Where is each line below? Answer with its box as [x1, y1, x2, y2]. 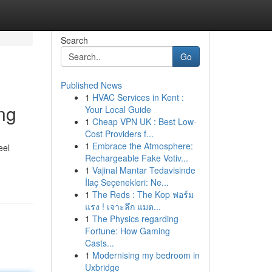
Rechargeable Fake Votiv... [84, 152, 188, 164]
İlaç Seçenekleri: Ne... [84, 176, 169, 188]
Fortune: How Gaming [84, 225, 170, 237]
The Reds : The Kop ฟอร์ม [92, 188, 194, 200]
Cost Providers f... [84, 127, 154, 140]
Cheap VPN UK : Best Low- [92, 115, 197, 127]
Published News [60, 79, 122, 91]
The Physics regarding [92, 212, 178, 225]
